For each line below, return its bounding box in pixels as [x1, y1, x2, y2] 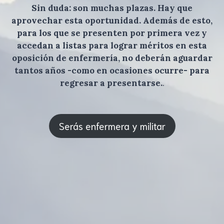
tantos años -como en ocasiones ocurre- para [14, 64, 209, 76]
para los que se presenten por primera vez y [17, 27, 207, 38]
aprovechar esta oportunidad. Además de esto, [11, 14, 212, 26]
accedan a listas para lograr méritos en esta [17, 39, 207, 51]
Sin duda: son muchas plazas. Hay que [31, 2, 192, 13]
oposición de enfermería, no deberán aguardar [11, 52, 212, 63]
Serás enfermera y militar [58, 119, 165, 132]
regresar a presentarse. [59, 77, 162, 88]
